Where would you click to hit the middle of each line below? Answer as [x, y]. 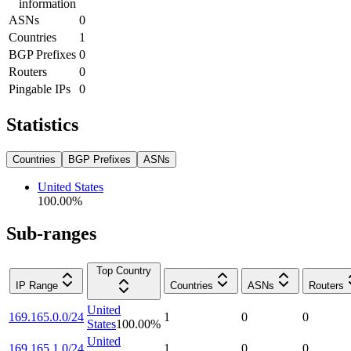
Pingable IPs [40, 89]
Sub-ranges [51, 234]
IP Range [37, 286]
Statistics [42, 124]
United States [71, 186]
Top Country [124, 271]
